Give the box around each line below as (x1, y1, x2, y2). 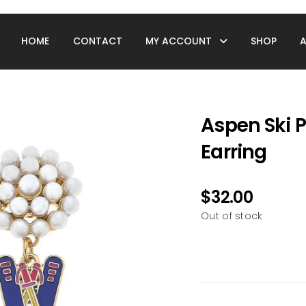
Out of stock (201, 209, 263, 223)
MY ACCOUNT (145, 34, 212, 48)
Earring (201, 139, 267, 166)
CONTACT (72, 34, 122, 48)
